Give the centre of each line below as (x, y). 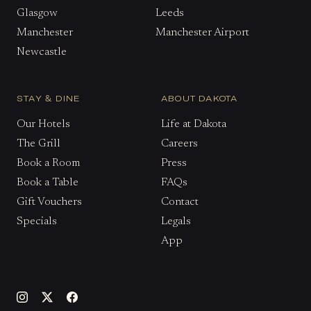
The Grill (39, 144)
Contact (179, 202)
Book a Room (48, 163)
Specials (37, 222)
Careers (179, 144)
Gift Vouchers (49, 202)
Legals (176, 222)
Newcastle (42, 52)
